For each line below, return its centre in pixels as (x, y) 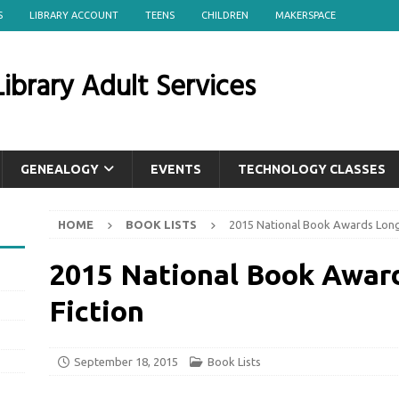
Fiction (96, 311)
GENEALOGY (60, 169)
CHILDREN (225, 15)
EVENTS (176, 169)
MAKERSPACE (305, 15)
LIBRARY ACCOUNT (74, 15)
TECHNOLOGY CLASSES (312, 169)
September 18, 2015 (126, 362)
